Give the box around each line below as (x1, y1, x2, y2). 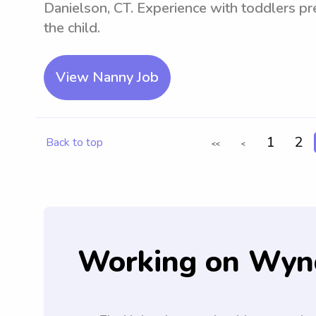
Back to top (46, 135, 103, 150)
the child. (44, 18, 100, 37)
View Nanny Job (56, 68, 159, 87)
